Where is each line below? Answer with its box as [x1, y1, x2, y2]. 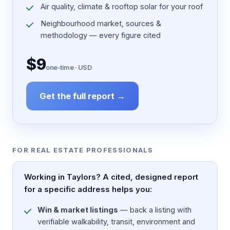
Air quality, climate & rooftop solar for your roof [41, 2, 203, 11]
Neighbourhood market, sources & [41, 18, 161, 28]
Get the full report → [40, 90, 125, 101]
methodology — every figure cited [41, 30, 161, 40]
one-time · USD [46, 63, 91, 71]
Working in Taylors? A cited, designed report [24, 171, 198, 182]
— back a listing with [118, 205, 191, 214]
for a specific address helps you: [24, 184, 152, 194]
